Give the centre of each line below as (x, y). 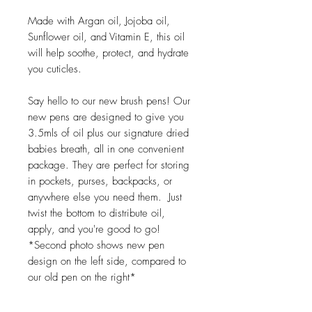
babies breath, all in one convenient (106, 149)
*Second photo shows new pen (96, 245)
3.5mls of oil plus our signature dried (108, 133)
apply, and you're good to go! (94, 229)
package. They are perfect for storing (109, 165)
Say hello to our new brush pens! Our (109, 101)
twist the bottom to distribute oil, (96, 213)
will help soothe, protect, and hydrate (108, 53)
